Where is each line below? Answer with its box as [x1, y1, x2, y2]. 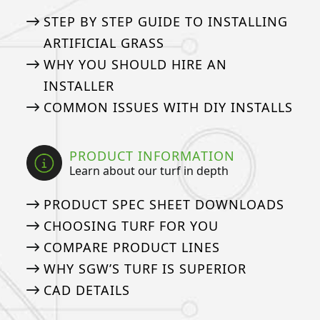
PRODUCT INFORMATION [69, 146, 236, 164]
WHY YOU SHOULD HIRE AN [43, 55, 227, 73]
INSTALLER [43, 76, 114, 94]
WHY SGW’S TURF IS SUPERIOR [43, 260, 246, 278]
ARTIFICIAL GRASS [43, 34, 164, 51]
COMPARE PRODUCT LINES [43, 239, 220, 256]
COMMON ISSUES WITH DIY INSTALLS [43, 98, 293, 116]
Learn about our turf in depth [69, 162, 229, 179]
